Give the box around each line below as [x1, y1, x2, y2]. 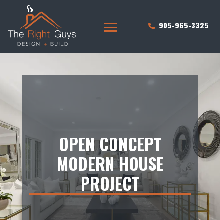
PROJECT [81, 171, 139, 196]
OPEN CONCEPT [58, 132, 162, 157]
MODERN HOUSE [56, 151, 164, 176]
